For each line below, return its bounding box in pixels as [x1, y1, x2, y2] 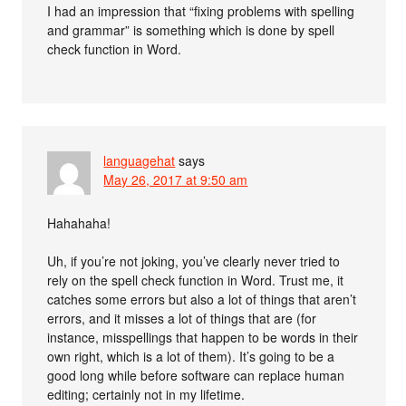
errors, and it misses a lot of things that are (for [47, 308, 317, 327]
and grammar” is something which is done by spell [47, 20, 335, 39]
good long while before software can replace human [47, 365, 345, 384]
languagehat [103, 150, 176, 169]
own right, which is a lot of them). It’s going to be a [47, 346, 335, 365]
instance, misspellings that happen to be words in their [47, 327, 359, 346]
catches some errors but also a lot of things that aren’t [47, 289, 357, 308]
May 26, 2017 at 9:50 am [103, 169, 248, 188]
